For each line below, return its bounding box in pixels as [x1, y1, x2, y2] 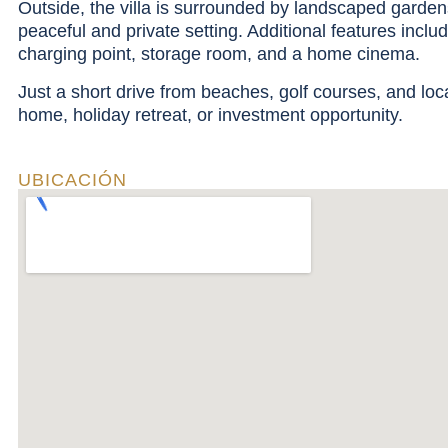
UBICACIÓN [18, 170, 127, 191]
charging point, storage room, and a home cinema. [18, 44, 420, 65]
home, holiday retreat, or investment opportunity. [18, 104, 403, 125]
